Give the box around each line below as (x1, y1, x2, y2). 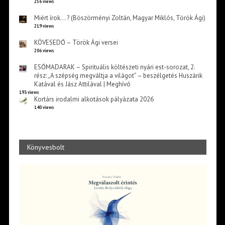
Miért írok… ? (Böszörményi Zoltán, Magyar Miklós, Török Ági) (34, 13, 205, 22)
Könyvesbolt (27, 142, 64, 152)
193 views (19, 89, 39, 95)
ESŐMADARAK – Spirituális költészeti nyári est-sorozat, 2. (34, 62, 195, 71)
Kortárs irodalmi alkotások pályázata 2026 (34, 94, 154, 103)
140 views (34, 104, 54, 110)
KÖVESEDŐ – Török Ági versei (34, 38, 118, 47)
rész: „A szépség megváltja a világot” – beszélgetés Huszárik (34, 71, 202, 80)
